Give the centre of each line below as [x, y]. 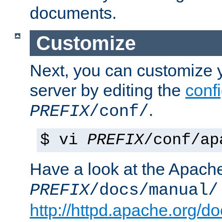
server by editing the [108, 90]
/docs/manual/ [154, 191]
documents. [73, 13]
